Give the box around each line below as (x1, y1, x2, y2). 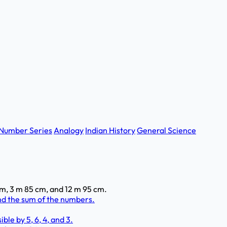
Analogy (54, 125, 84, 135)
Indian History (85, 125, 135, 135)
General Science (137, 125, 196, 135)
